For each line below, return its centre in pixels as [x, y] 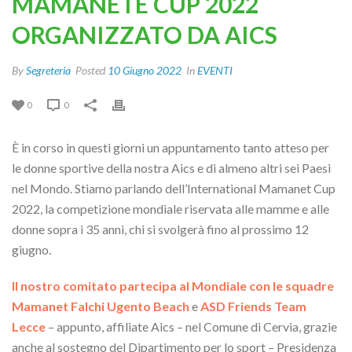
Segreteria [48, 70]
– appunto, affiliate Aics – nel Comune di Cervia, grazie [191, 326]
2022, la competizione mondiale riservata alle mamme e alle [170, 209]
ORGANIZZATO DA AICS [145, 35]
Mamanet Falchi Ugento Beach [101, 306]
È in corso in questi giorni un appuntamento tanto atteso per [170, 147]
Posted [90, 70]
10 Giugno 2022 [145, 70]
